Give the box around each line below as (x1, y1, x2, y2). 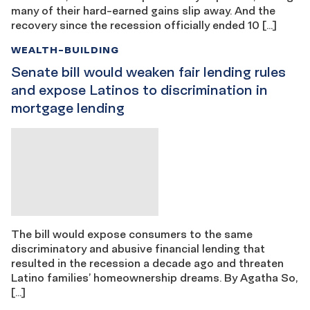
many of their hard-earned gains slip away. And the (11, 3, 275, 17)
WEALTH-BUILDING (11, 43, 119, 55)
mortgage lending (11, 99, 125, 116)
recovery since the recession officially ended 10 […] (11, 17, 277, 32)
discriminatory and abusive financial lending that (11, 241, 265, 256)
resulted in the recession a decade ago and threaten (11, 256, 284, 271)
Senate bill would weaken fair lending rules (11, 63, 286, 80)
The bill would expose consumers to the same (11, 227, 253, 241)
